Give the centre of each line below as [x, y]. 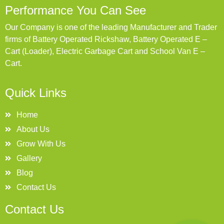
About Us [33, 129]
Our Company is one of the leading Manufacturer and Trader [111, 27]
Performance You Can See [75, 10]
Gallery [29, 158]
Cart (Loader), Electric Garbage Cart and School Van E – [105, 51]
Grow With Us [41, 143]
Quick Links [36, 92]
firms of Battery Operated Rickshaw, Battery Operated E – [106, 39]
